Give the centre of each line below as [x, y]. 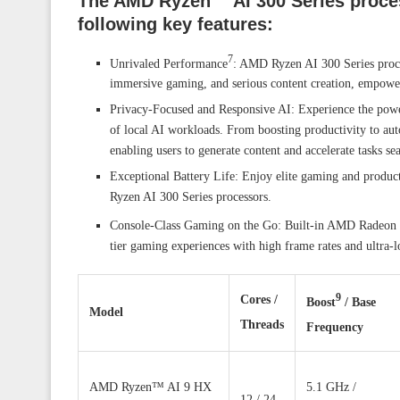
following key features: [175, 24]
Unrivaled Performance [169, 63]
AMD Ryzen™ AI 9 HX [150, 387]
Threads [262, 325]
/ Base [358, 302]
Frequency [335, 327]
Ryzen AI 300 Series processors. [191, 197]
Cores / [259, 300]
